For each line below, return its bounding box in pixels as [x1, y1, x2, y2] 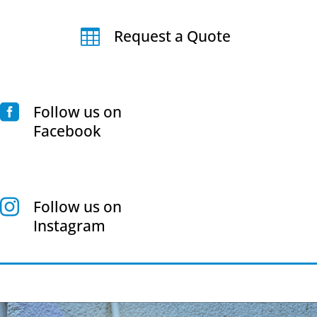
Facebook [33, 121, 101, 142]
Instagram [33, 216, 105, 236]
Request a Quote [114, 25, 231, 46]
